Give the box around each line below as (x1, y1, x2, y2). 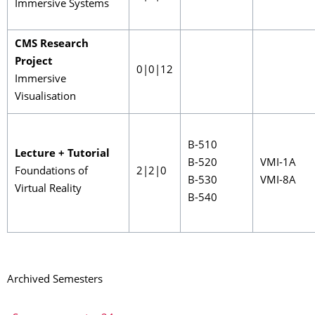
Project (15, 57, 53, 67)
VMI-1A (260, 158, 296, 169)
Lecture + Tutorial (15, 149, 110, 160)
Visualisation (15, 92, 76, 103)
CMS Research (15, 39, 89, 50)
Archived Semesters (7, 275, 103, 285)
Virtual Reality (15, 184, 82, 195)
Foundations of (15, 167, 88, 177)
